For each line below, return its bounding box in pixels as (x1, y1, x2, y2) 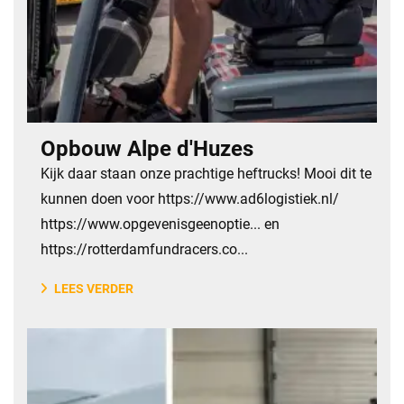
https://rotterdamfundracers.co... (41, 241, 248, 258)
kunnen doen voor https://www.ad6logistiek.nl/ (41, 190, 339, 207)
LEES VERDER (54, 281, 133, 296)
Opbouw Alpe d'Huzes (41, 136, 253, 161)
